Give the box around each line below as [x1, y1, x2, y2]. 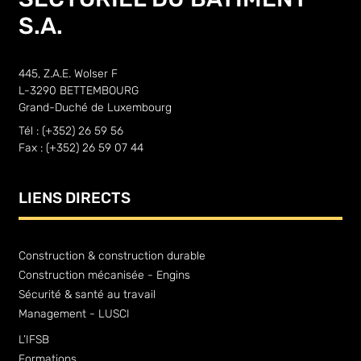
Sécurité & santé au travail [19, 288, 156, 302]
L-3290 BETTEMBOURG [19, 83, 139, 98]
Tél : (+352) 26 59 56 [19, 123, 124, 138]
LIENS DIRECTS [19, 188, 131, 207]
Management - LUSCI [19, 307, 131, 322]
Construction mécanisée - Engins [19, 268, 191, 283]
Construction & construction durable [19, 249, 206, 263]
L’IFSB [19, 333, 50, 347]
